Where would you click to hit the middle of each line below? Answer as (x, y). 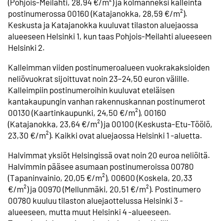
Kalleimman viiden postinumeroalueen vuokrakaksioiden (109, 67)
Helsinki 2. (26, 47)
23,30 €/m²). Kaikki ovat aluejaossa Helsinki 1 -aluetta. (105, 135)
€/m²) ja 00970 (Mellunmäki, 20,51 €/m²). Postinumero (104, 189)
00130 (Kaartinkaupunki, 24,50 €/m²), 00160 (87, 112)
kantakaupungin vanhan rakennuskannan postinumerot (107, 101)
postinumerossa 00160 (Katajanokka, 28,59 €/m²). (98, 13)
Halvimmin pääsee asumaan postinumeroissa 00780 (101, 166)
